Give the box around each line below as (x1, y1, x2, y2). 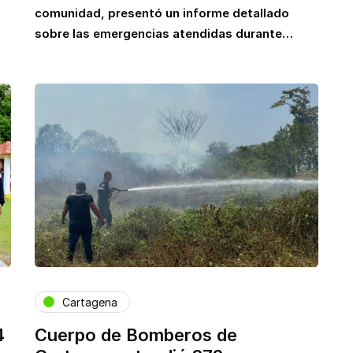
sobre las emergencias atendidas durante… (35, 25, 293, 41)
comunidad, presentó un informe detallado (35, 5, 289, 20)
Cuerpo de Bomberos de (35, 325, 237, 345)
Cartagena (62, 295, 117, 309)
